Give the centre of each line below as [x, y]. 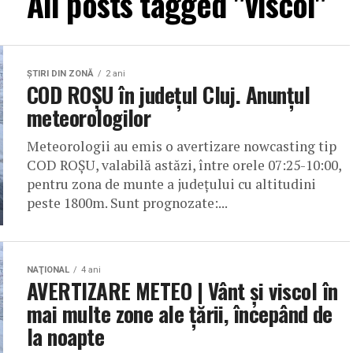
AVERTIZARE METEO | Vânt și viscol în [182, 291]
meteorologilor [89, 117]
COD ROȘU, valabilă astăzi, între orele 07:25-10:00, [184, 165]
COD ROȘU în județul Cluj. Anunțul [169, 95]
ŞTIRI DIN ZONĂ [60, 74]
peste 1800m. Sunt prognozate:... [127, 203]
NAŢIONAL [48, 270]
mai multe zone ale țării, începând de [180, 314]
